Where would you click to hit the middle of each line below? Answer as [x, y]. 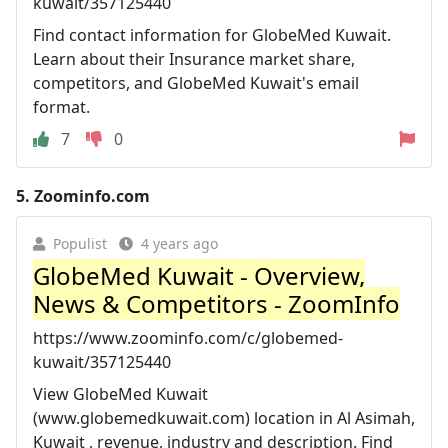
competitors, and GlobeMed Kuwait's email [196, 82]
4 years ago [179, 243]
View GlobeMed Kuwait [120, 393]
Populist [80, 243]
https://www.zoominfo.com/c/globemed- [188, 337]
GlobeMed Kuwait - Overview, [199, 275]
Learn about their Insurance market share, [194, 58]
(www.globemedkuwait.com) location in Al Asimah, [224, 417]
